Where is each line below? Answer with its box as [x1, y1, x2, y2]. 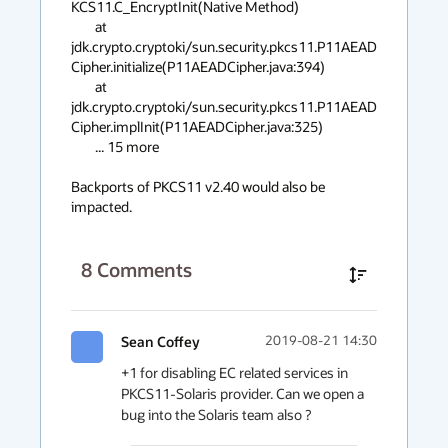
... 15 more [71, 137, 95, 156]
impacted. [71, 197, 132, 216]
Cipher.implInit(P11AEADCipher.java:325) [71, 117, 323, 136]
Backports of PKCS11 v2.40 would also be [71, 177, 325, 196]
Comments [97, 257, 192, 282]
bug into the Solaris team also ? [121, 405, 311, 424]
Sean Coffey [121, 332, 200, 351]
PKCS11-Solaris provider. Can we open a [121, 384, 364, 403]
